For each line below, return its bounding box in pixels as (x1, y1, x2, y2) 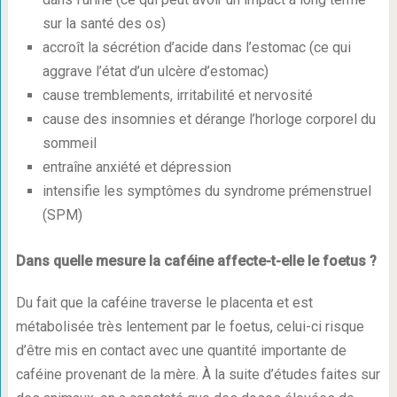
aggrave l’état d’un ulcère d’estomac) (42, 63, 269, 80)
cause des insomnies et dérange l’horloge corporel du (42, 111, 376, 128)
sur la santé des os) (42, 15, 166, 32)
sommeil (42, 135, 97, 152)
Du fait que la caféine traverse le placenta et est (15, 294, 313, 312)
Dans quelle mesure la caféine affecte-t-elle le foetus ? (15, 253, 377, 270)
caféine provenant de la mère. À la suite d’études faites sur (15, 366, 380, 384)
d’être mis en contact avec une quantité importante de (15, 342, 346, 360)
